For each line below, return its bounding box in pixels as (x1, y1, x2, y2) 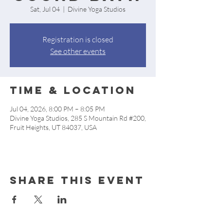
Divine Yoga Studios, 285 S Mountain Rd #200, (10, 114, 146, 122)
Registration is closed (42, 35, 113, 44)
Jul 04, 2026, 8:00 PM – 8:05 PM (10, 105, 105, 113)
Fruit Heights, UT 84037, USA (10, 123, 97, 131)
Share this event (10, 174, 145, 187)
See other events (50, 46, 106, 56)
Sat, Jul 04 (30, 5, 60, 13)
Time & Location (10, 84, 136, 97)
